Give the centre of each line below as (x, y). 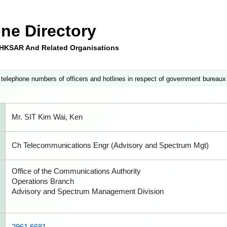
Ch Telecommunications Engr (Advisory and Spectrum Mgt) (110, 145)
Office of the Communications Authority (76, 171)
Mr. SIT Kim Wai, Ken (47, 117)
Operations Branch (43, 181)
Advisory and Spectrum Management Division (88, 191)
